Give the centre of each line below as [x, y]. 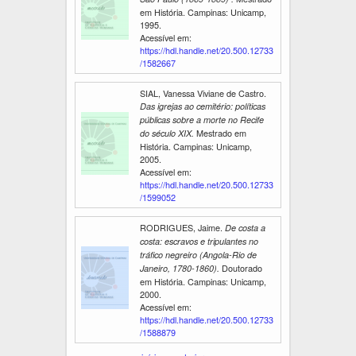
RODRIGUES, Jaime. [182, 227]
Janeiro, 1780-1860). [180, 268]
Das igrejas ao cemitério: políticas [203, 106]
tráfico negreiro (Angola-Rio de [198, 254]
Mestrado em [220, 132]
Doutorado [241, 267]
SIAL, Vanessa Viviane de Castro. [203, 93]
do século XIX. [167, 133]
